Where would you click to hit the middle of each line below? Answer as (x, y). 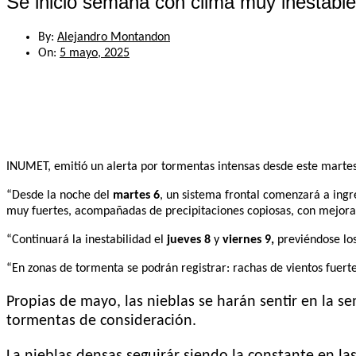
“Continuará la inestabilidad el (87, 240)
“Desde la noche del (60, 195)
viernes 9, (248, 240)
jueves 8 (189, 240)
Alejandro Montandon (114, 37)
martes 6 (136, 195)
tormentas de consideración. (101, 321)
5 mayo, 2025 (95, 53)
